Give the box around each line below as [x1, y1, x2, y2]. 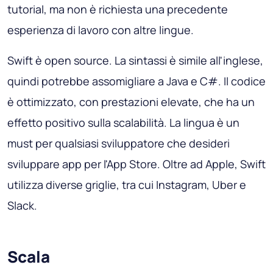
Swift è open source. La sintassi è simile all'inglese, [7, 52, 263, 68]
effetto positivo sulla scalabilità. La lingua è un [7, 115, 239, 130]
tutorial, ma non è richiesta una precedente [7, 1, 228, 16]
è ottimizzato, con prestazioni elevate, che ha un [7, 94, 255, 109]
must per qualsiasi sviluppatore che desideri [7, 135, 230, 151]
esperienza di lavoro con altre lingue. [7, 22, 194, 37]
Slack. [7, 197, 37, 213]
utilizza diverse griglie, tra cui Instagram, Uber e [7, 177, 246, 192]
